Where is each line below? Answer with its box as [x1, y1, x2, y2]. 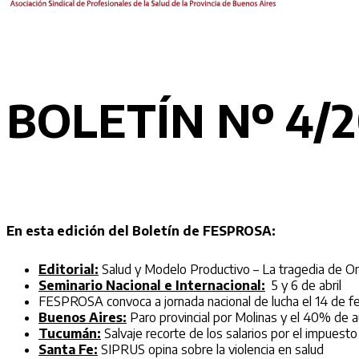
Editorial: [38, 261, 99, 278]
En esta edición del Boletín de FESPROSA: [6, 223, 276, 240]
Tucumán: [38, 325, 101, 342]
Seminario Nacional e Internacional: [38, 277, 265, 294]
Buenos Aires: [38, 309, 127, 326]
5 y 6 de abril [265, 277, 341, 294]
